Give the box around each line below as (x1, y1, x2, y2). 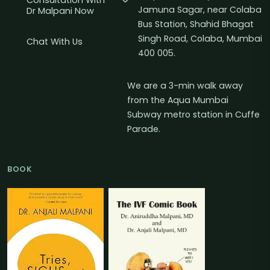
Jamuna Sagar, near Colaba (137, 4, 262, 16)
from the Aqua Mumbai (127, 94, 228, 107)
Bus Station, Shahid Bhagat (137, 18, 254, 31)
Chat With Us (27, 36, 83, 48)
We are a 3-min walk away (127, 80, 243, 92)
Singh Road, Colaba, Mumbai (137, 33, 262, 45)
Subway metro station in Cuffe (127, 108, 260, 121)
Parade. (127, 123, 160, 136)
